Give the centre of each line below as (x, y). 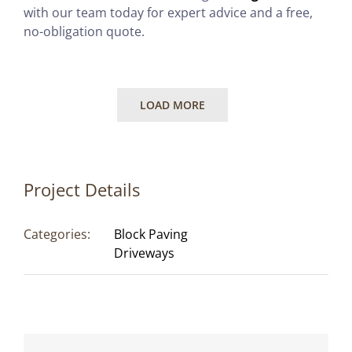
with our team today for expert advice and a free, (168, 12)
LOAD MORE (172, 104)
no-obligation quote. (84, 31)
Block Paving (151, 234)
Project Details (82, 189)
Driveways (144, 253)
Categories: (57, 234)
